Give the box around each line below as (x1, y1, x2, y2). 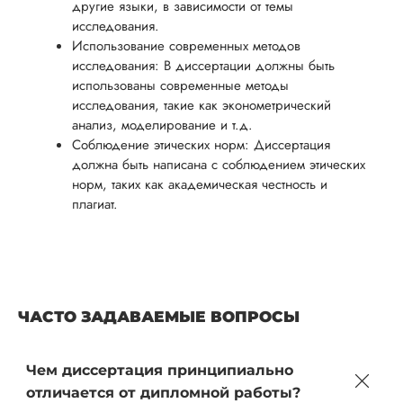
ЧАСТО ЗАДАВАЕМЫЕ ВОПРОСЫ (18, 308, 300, 326)
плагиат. (72, 194, 118, 214)
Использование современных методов (72, 36, 300, 56)
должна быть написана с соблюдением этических (72, 155, 365, 175)
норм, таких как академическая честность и (72, 175, 327, 194)
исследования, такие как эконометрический (72, 95, 331, 115)
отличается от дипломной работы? (26, 384, 300, 401)
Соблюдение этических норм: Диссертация (72, 135, 330, 155)
